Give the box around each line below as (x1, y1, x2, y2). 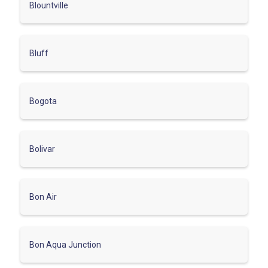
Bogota (29, 96, 57, 106)
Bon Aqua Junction (29, 239, 101, 249)
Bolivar (29, 144, 55, 154)
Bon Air (29, 191, 57, 202)
